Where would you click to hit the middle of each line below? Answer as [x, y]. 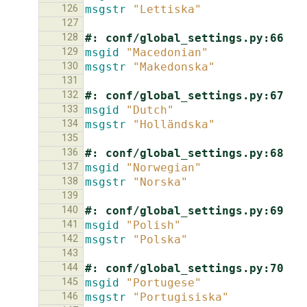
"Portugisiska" [181, 297]
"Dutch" [150, 110]
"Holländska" [174, 124]
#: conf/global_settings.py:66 [184, 38]
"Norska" [160, 182]
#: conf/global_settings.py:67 [184, 95]
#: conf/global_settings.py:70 [184, 268]
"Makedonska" [174, 66]
